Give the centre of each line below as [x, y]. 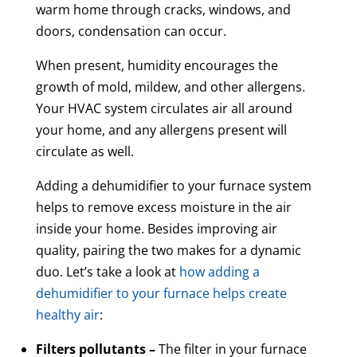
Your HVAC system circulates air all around [164, 108]
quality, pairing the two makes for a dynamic [168, 250]
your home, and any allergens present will [161, 129]
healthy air [67, 314]
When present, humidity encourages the [157, 65]
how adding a [219, 271]
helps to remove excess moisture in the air [163, 207]
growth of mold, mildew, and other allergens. [170, 86]
